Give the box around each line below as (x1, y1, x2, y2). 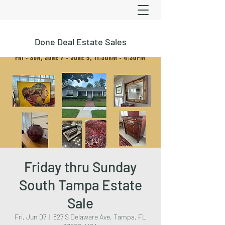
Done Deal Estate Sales (34, 36, 127, 47)
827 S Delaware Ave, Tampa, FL (53, 212, 146, 221)
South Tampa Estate (19, 176, 142, 193)
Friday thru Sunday (24, 158, 137, 175)
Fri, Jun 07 (15, 212, 46, 221)
